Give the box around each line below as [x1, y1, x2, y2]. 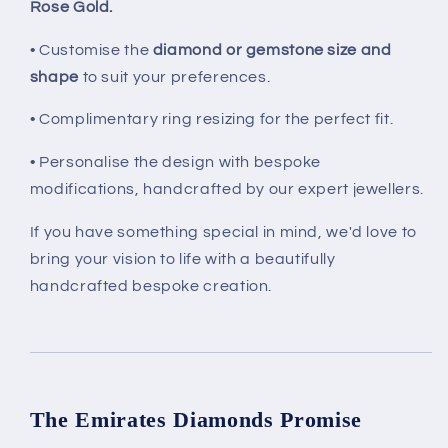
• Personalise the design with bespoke [29, 154, 322, 171]
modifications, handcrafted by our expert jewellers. [29, 181, 424, 198]
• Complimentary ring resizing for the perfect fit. [29, 111, 394, 128]
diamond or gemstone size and [152, 41, 392, 58]
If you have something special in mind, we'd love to [29, 223, 417, 240]
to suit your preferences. [78, 68, 271, 85]
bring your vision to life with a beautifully [29, 250, 336, 267]
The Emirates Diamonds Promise [29, 406, 362, 432]
